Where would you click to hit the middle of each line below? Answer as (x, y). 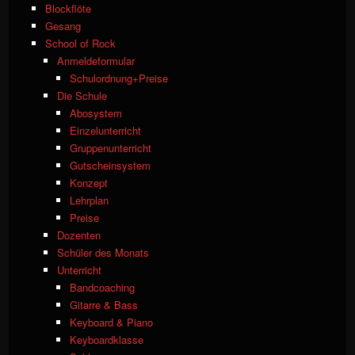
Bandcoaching (102, 288)
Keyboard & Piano (111, 323)
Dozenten (79, 235)
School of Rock (80, 44)
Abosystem (95, 113)
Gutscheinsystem (110, 166)
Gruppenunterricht (110, 148)
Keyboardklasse (106, 340)
